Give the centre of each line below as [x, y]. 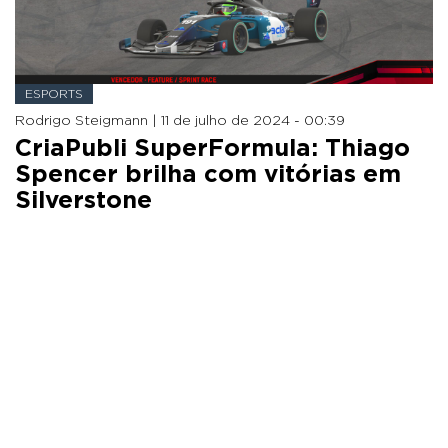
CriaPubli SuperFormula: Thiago [212, 148]
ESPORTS [54, 93]
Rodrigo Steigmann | [88, 120]
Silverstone [83, 200]
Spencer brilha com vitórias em [208, 174]
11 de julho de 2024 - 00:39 [253, 120]
